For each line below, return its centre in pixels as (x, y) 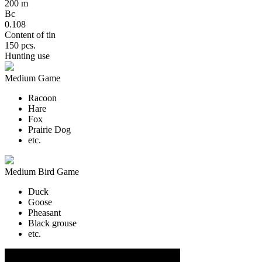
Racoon (42, 98)
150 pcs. (20, 46)
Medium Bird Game (42, 172)
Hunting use (27, 56)
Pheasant (44, 213)
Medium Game (32, 78)
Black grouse (52, 223)
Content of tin (30, 35)
